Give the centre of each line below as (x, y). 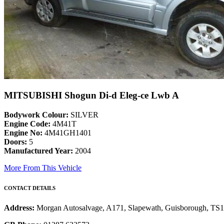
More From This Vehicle (43, 168)
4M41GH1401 (67, 133)
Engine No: (23, 133)
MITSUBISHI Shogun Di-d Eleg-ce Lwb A (91, 95)
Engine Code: (27, 124)
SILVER (83, 115)
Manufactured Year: (38, 151)
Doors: (15, 142)
